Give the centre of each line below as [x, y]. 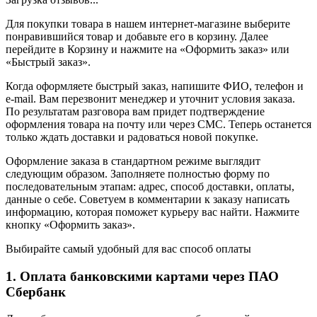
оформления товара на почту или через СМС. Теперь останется [158, 124]
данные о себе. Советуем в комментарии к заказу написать [148, 199]
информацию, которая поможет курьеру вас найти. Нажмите [152, 212]
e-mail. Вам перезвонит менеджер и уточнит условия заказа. [150, 98]
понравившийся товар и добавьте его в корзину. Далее [137, 36]
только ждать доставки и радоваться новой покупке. [132, 137]
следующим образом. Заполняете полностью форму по [138, 173]
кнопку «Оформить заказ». [70, 224]
